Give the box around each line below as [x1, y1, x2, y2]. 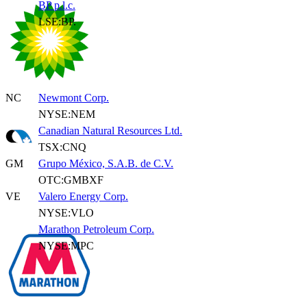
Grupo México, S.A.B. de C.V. [38, 158, 173, 169]
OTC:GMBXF [38, 174, 103, 186]
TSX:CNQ [38, 141, 86, 153]
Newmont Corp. [38, 92, 109, 103]
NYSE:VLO [38, 207, 94, 219]
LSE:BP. [38, 16, 76, 27]
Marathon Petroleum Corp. [38, 223, 154, 235]
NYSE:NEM [38, 108, 95, 120]
